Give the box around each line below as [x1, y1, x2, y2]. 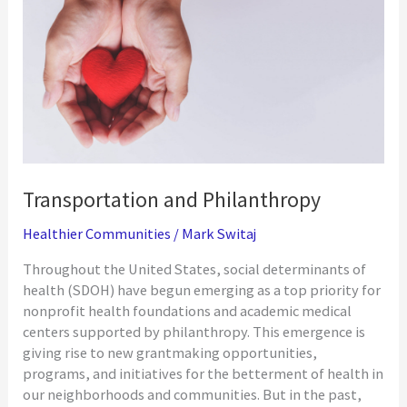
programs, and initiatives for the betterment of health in [23, 364, 384, 383]
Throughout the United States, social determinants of [23, 260, 367, 279]
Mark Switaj [182, 223, 257, 243]
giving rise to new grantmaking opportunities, [23, 343, 318, 362]
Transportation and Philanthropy [23, 185, 322, 213]
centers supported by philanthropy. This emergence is [23, 323, 366, 342]
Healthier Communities [23, 223, 172, 243]
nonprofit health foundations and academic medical [23, 302, 352, 321]
